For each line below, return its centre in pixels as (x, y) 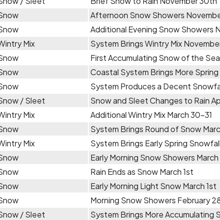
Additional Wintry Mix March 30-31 (151, 115)
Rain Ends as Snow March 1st (142, 172)
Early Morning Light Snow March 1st (153, 186)
